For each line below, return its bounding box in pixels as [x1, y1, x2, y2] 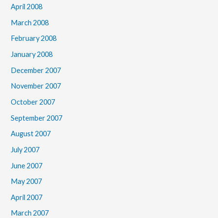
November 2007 [11, 82, 61, 91]
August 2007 [11, 129, 51, 138]
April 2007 [11, 193, 43, 201]
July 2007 [11, 145, 40, 154]
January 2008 [11, 50, 53, 59]
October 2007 [11, 97, 55, 106]
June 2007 [11, 161, 43, 170]
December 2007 [11, 66, 61, 74]
